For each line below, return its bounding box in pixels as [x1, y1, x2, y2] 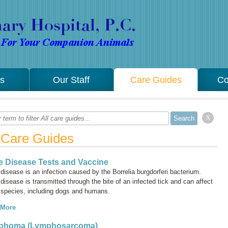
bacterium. [168, 168, 201, 176]
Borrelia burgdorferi [112, 168, 168, 176]
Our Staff [53, 74, 90, 85]
